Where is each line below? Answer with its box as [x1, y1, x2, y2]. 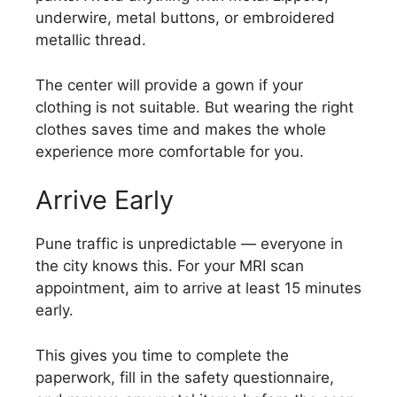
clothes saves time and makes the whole [35, 120, 326, 138]
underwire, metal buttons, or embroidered [35, 9, 335, 27]
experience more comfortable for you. [35, 142, 304, 160]
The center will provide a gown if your [35, 75, 303, 94]
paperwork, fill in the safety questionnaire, [35, 368, 334, 386]
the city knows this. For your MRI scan [35, 257, 304, 275]
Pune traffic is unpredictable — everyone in [35, 235, 343, 253]
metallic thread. [35, 31, 146, 49]
